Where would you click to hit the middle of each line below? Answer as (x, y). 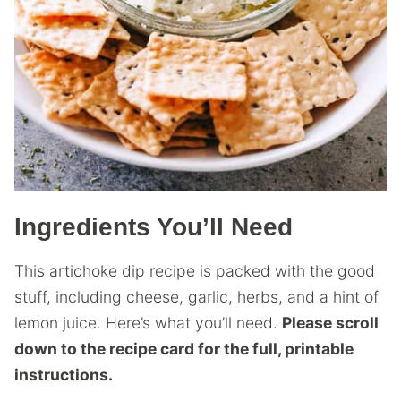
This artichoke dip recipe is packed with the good (195, 270)
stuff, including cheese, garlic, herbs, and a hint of (196, 296)
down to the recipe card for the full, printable (184, 348)
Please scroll (330, 322)
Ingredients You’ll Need (154, 227)
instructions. (64, 374)
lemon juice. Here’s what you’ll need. (148, 322)
